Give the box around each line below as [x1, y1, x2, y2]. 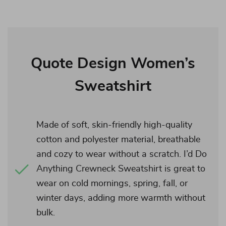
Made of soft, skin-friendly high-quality [36, 121, 192, 130]
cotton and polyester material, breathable [36, 135, 200, 144]
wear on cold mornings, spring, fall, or [36, 179, 188, 188]
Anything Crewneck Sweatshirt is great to [36, 164, 205, 174]
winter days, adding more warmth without [36, 194, 205, 203]
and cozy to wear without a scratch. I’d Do [36, 150, 207, 159]
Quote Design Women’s [31, 56, 195, 71]
